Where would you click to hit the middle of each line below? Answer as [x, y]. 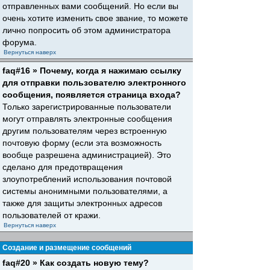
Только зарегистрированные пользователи [87, 107]
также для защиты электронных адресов [82, 203]
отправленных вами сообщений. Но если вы [90, 6]
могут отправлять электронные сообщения [87, 119]
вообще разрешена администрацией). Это [87, 155]
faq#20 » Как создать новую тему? [76, 263]
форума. [20, 42]
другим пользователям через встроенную [85, 131]
